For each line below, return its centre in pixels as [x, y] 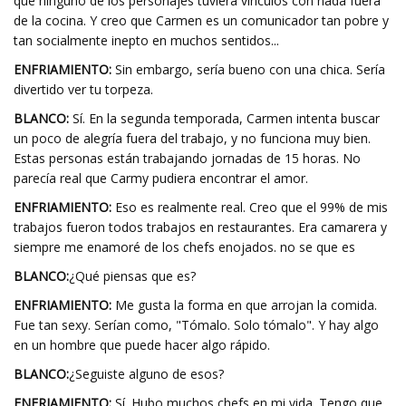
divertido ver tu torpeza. [83, 89]
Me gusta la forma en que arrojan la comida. [244, 305]
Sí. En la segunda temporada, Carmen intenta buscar [224, 118]
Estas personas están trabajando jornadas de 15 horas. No [187, 158]
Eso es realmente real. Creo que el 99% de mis [250, 207]
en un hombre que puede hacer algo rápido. [142, 345]
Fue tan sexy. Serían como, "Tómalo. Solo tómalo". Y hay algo [196, 325]
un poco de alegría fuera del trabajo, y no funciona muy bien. [192, 138]
